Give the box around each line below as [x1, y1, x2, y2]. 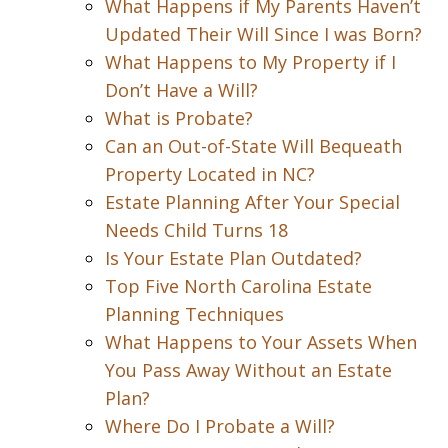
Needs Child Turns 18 [105, 218, 288, 242]
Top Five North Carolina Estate [105, 274, 372, 298]
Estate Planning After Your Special [105, 190, 400, 214]
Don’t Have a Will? [105, 78, 258, 102]
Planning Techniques [105, 302, 284, 326]
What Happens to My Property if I [105, 50, 396, 74]
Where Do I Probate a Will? [105, 414, 335, 438]
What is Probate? [105, 106, 253, 130]
